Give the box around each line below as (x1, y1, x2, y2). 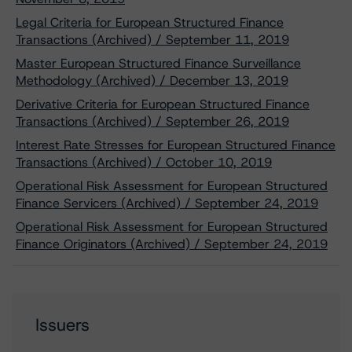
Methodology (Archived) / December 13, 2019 (16, 72, 288, 89)
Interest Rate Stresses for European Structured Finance (16, 137, 335, 153)
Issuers (35, 313, 90, 336)
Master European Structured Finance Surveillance (16, 55, 301, 71)
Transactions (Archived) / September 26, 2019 (16, 113, 289, 130)
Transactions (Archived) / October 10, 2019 (16, 154, 272, 170)
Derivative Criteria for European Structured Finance (16, 96, 310, 112)
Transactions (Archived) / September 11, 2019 (16, 31, 289, 48)
